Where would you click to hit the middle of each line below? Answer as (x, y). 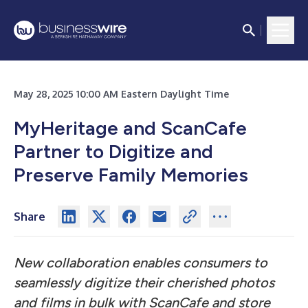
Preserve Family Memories (131, 175)
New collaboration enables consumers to (141, 263)
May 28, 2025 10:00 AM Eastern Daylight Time (121, 94)
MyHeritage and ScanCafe (130, 128)
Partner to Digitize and (113, 151)
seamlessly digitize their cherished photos (144, 283)
